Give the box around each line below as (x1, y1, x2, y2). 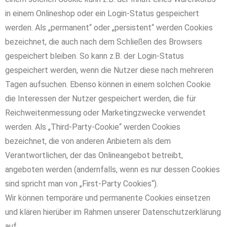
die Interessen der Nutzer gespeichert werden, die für (5, 94, 196, 103)
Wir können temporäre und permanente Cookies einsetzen (5, 193, 210, 203)
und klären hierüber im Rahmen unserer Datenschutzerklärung (5, 207, 221, 217)
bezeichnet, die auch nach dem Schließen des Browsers (5, 37, 202, 47)
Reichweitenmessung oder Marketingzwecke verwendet (5, 108, 206, 118)
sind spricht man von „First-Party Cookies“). (5, 179, 158, 188)
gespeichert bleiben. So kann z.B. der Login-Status (5, 51, 184, 61)
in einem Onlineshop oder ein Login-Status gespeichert (5, 9, 199, 18)
